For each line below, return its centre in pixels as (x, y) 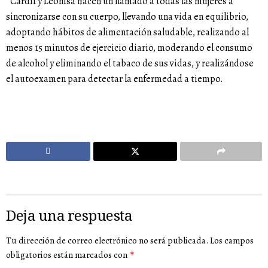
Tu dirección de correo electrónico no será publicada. (107, 240)
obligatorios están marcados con (68, 255)
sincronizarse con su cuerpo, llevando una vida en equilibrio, (127, 16)
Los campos (232, 240)
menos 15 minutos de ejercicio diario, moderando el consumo (129, 48)
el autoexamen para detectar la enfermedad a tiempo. (115, 79)
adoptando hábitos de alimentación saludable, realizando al (127, 32)
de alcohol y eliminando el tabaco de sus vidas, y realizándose (130, 63)
